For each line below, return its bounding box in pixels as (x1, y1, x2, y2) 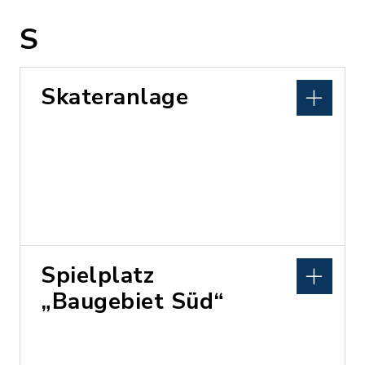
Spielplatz (41, 259, 154, 291)
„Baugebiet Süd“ (41, 285, 225, 317)
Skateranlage (41, 81, 188, 112)
